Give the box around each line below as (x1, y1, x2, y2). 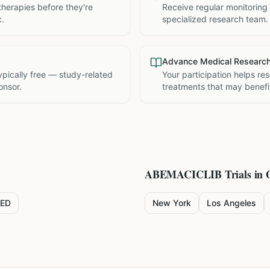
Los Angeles (207, 198, 256, 208)
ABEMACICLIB (145, 166, 222, 182)
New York (152, 198, 191, 208)
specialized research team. (162, 14, 268, 24)
